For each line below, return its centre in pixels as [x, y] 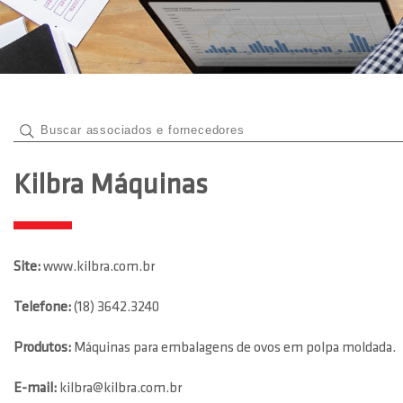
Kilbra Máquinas [111, 186]
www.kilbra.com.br [99, 267]
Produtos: [44, 348]
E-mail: [36, 389]
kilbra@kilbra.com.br [121, 389]
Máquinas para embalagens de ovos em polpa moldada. [235, 348]
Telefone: [44, 308]
